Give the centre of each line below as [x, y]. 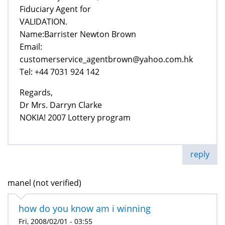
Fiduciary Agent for [55, 9]
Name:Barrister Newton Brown [78, 34]
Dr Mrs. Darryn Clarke [61, 105]
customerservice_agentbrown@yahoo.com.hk [106, 59]
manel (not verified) [44, 183]
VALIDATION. [43, 21]
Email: [31, 46]
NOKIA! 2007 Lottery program [75, 117]
